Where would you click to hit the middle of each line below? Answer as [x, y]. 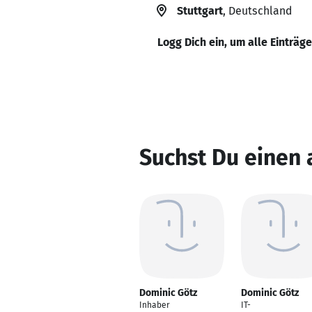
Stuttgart [200, 11]
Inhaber [155, 305]
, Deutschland [257, 11]
